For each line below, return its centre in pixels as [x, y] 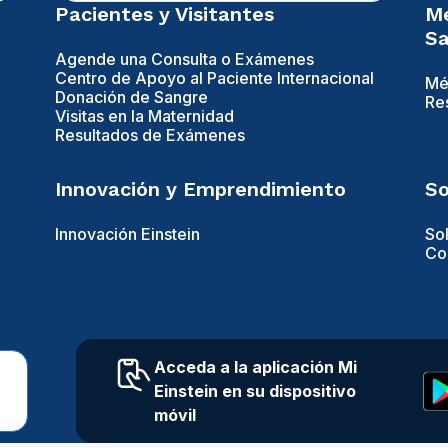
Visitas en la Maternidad [144, 116]
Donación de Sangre [131, 97]
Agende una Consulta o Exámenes [184, 59]
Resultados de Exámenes [149, 135]
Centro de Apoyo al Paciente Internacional [214, 78]
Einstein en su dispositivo [254, 391]
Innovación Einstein [127, 234]
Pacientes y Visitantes [164, 14]
